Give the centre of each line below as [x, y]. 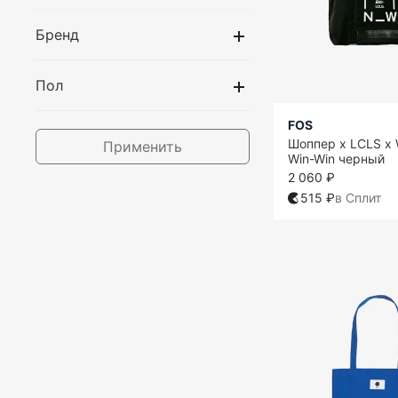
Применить [143, 147]
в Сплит [358, 198]
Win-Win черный [336, 159]
